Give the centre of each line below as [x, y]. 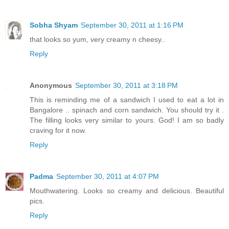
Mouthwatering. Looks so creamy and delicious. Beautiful [127, 190]
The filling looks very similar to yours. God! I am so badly [127, 120]
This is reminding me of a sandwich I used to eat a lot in [127, 99]
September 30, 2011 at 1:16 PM [132, 25]
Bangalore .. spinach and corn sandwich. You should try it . [127, 110]
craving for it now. [58, 130]
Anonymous [51, 85]
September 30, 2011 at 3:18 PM [127, 85]
